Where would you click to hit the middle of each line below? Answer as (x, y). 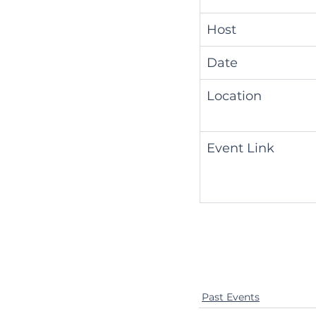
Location (234, 96)
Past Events (231, 297)
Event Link (241, 148)
